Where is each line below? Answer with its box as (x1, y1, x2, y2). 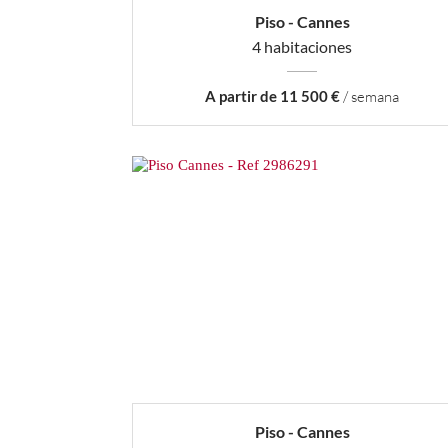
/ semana (340, 87, 399, 107)
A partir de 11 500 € (205, 87, 340, 106)
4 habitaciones (252, 37, 352, 57)
